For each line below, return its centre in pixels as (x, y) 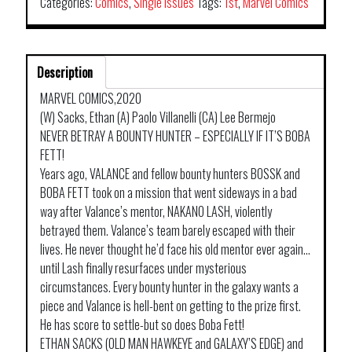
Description (65, 72)
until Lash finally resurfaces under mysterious (143, 268)
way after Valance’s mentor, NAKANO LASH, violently (156, 211)
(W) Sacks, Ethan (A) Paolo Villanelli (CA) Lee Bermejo (158, 117)
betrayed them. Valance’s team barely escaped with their (168, 230)
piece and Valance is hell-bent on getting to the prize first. (170, 305)
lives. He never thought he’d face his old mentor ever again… (175, 249)
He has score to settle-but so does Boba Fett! (142, 324)
